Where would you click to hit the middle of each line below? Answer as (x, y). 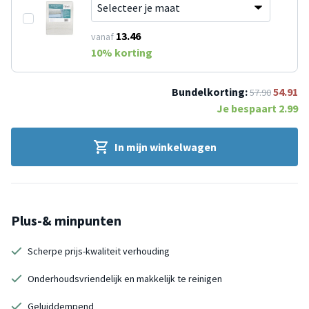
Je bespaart (248, 108)
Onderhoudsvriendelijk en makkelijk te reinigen (125, 278)
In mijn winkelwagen (166, 147)
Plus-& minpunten (66, 220)
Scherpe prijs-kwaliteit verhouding (99, 251)
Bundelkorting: (210, 91)
